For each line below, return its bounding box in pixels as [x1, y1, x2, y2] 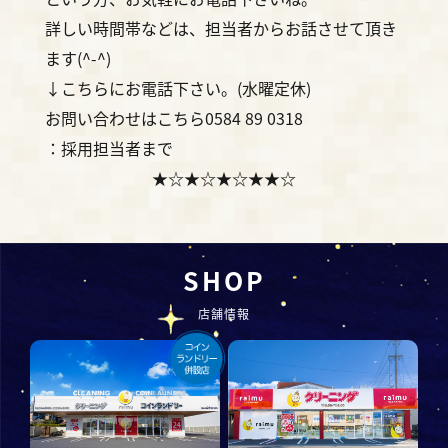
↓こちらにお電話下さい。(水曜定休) [44, 75, 311, 100]
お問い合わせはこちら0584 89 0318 [44, 105, 303, 130]
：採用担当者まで [44, 135, 173, 160]
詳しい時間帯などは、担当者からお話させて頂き [44, 15, 397, 40]
